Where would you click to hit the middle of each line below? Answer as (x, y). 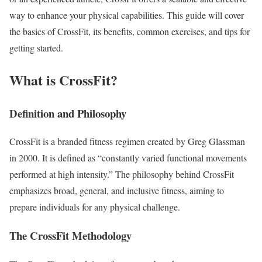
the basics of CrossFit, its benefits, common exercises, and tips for (130, 31)
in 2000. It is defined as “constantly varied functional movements (128, 158)
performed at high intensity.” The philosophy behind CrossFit (122, 174)
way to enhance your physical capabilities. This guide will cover (127, 15)
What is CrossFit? (63, 80)
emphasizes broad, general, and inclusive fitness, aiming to (117, 191)
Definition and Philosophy (68, 113)
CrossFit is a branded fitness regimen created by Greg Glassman (127, 142)
